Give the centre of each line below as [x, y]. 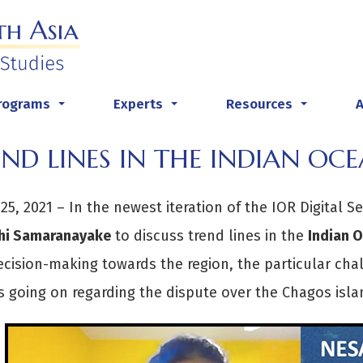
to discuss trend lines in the [209, 236]
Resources [261, 104]
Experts [139, 104]
